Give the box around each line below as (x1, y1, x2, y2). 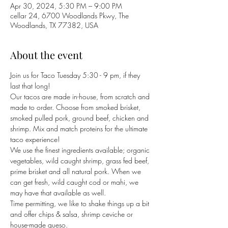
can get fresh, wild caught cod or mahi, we (10, 177, 140, 187)
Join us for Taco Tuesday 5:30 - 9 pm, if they (10, 70, 142, 80)
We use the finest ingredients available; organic (10, 145, 152, 155)
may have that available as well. (10, 188, 108, 197)
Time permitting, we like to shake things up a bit (10, 198, 151, 208)
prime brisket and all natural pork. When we (10, 166, 143, 176)
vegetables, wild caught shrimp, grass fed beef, (10, 156, 151, 165)
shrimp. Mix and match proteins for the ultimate (10, 124, 150, 133)
